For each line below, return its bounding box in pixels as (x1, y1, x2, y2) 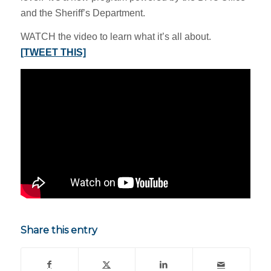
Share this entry (20, 224, 97, 236)
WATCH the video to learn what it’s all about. (20, 31, 211, 42)
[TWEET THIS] (20, 47, 86, 58)
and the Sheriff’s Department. (20, 7, 145, 18)
